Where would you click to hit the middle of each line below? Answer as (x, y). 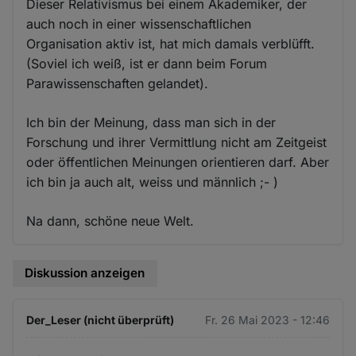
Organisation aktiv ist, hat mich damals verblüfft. (171, 44)
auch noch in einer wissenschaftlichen (139, 24)
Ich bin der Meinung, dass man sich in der (151, 123)
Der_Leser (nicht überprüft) (101, 319)
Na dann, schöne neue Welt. (110, 221)
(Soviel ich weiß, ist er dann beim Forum (147, 64)
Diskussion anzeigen (85, 273)
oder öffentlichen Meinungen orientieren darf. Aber (178, 163)
